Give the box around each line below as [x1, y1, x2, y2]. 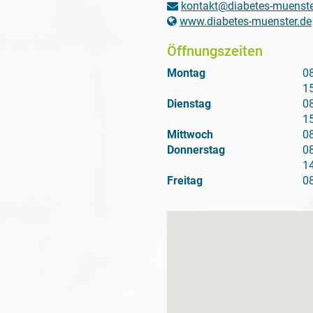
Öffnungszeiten [167, 43, 263, 59]
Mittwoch [167, 128, 213, 141]
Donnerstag [167, 143, 225, 156]
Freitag [167, 174, 203, 187]
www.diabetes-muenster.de [180, 15, 312, 28]
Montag [167, 66, 205, 80]
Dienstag [167, 97, 211, 110]
